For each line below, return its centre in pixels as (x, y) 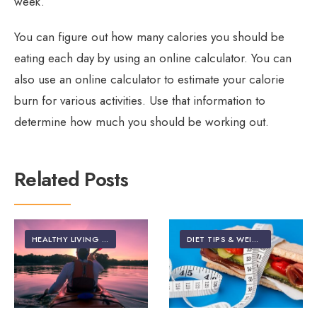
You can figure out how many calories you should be (149, 37)
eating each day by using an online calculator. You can (153, 58)
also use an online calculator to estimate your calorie (149, 80)
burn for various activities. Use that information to (140, 101)
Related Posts (71, 180)
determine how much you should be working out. (142, 122)
